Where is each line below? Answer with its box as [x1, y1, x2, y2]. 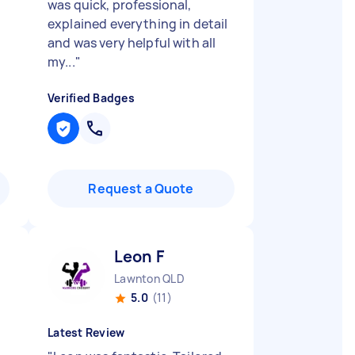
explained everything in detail [48, 15, 228, 32]
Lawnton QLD [114, 271, 185, 286]
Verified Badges [48, 90, 135, 105]
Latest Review [48, 325, 125, 340]
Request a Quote [88, 180, 194, 197]
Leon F [114, 246, 164, 267]
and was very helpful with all [48, 34, 216, 52]
